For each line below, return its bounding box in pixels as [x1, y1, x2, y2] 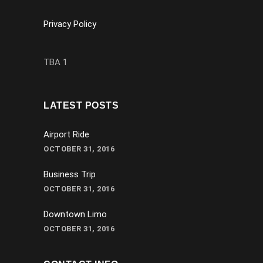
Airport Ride [43, 129, 89, 140]
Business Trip [43, 169, 96, 180]
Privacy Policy [43, 19, 96, 30]
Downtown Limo [43, 209, 107, 220]
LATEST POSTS [43, 100, 119, 111]
